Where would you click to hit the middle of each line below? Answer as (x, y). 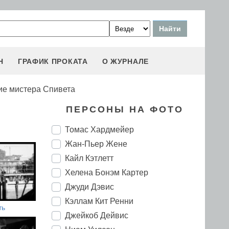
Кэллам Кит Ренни (99, 201)
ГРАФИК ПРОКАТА (53, 61)
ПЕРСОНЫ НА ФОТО (124, 109)
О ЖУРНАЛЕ (125, 61)
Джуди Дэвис (89, 187)
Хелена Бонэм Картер (107, 173)
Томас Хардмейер (99, 130)
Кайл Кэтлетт (89, 158)
